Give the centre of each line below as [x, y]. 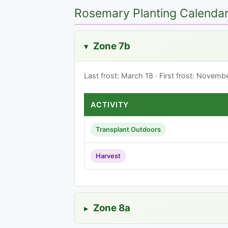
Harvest [108, 155]
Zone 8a [111, 208]
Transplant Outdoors [128, 129]
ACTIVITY [110, 105]
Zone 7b [111, 46]
